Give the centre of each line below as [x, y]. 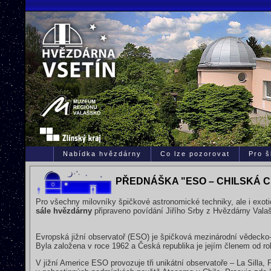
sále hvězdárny [64, 211]
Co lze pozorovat [195, 154]
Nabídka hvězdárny [102, 154]
